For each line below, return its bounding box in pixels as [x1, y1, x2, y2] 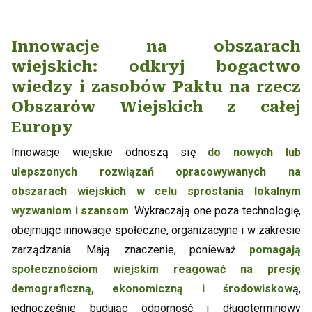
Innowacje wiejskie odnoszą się [11, 146, 208, 159]
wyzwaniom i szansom [11, 204, 130, 218]
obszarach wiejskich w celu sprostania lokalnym [11, 185, 301, 198]
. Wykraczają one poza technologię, [129, 204, 302, 218]
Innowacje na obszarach [11, 38, 301, 56]
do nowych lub [208, 146, 302, 159]
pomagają [249, 243, 301, 257]
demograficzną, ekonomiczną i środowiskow [11, 282, 292, 296]
